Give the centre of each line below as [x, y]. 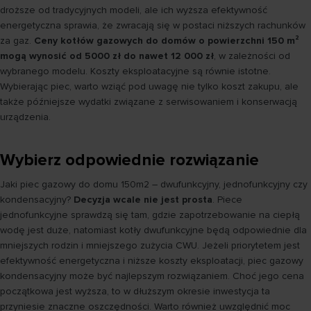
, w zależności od [252, 56]
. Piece [227, 199]
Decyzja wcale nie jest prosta [143, 199]
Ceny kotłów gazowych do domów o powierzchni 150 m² [167, 40]
